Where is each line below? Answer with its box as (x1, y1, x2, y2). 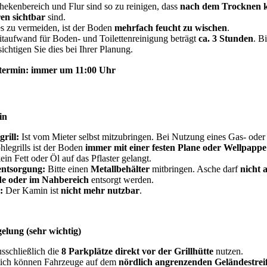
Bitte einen (48, 163, 91, 174)
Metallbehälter (91, 163, 152, 174)
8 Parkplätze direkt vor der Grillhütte (61, 246, 216, 256)
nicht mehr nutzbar (61, 185, 139, 195)
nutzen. (216, 246, 246, 256)
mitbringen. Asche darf (152, 163, 240, 174)
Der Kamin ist (5, 185, 61, 195)
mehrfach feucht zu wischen (114, 23, 227, 33)
